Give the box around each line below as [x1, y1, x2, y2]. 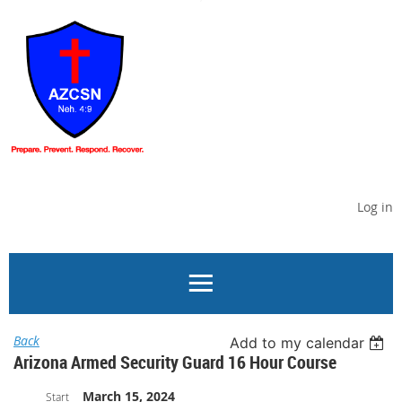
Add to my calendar [230, 333, 365, 352]
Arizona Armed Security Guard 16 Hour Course [13, 349, 336, 374]
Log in [357, 197, 393, 215]
